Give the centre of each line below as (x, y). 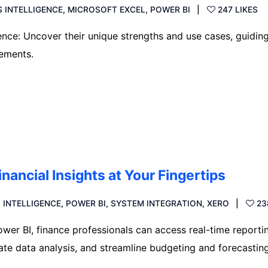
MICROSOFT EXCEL (107, 9)
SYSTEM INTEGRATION (157, 203)
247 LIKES (238, 9)
